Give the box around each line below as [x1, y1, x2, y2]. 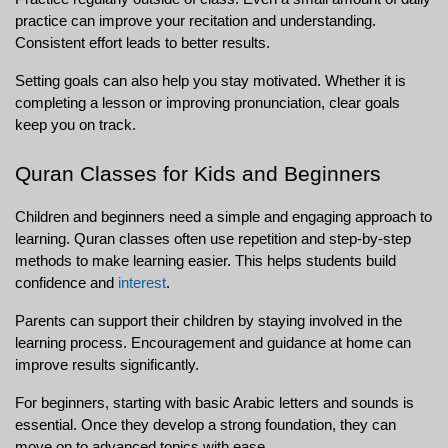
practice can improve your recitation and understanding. [15, 12, 376, 29]
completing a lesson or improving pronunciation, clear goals [15, 94, 400, 111]
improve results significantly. [15, 356, 199, 373]
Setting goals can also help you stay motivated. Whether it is [15, 72, 406, 89]
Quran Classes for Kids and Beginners [15, 161, 381, 186]
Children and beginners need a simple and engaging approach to [15, 208, 432, 225]
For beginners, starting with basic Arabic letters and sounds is [15, 394, 414, 411]
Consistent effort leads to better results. [15, 34, 270, 51]
